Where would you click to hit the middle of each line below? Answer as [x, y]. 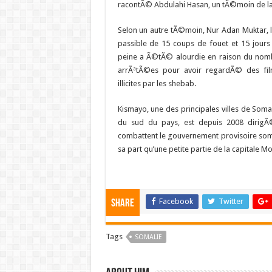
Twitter [231, 202]
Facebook [176, 202]
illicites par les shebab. [157, 83]
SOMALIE [148, 237]
